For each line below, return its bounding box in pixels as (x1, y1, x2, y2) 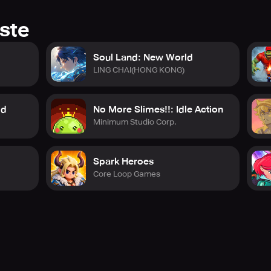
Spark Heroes (93, 156, 154, 167)
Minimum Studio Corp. (93, 117, 177, 126)
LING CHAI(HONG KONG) (93, 65, 184, 74)
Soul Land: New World (93, 52, 193, 63)
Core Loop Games (93, 169, 160, 178)
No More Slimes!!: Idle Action (93, 104, 223, 115)
